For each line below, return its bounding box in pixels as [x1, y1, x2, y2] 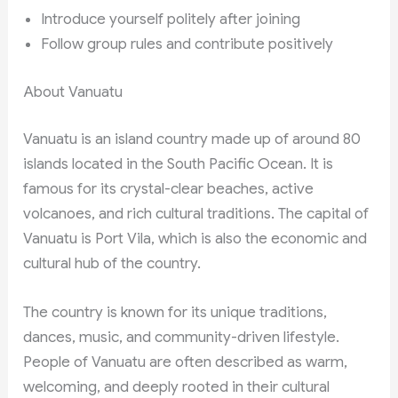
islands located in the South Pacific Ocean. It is [23, 155, 334, 174]
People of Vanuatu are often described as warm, [23, 353, 348, 372]
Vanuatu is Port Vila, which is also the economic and [23, 229, 368, 249]
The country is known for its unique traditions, [23, 303, 328, 322]
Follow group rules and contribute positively [41, 35, 334, 54]
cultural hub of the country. [23, 254, 202, 274]
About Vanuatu [23, 82, 123, 101]
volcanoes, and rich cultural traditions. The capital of [23, 204, 370, 224]
